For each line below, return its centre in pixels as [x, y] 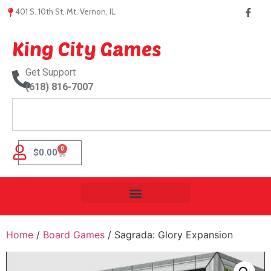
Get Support [51, 72]
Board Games [74, 235]
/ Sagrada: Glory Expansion [169, 235]
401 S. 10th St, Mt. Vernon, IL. [66, 11]
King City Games [87, 48]
